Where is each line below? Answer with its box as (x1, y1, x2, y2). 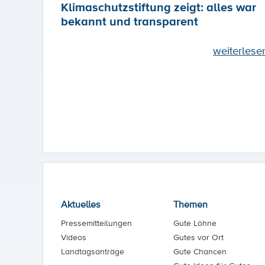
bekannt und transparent (61, 13, 198, 30)
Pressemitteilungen (61, 217, 132, 230)
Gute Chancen (173, 245, 227, 258)
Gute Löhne (173, 217, 216, 230)
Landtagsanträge (61, 245, 124, 258)
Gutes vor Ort (173, 231, 224, 244)
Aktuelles (61, 198, 100, 211)
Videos (61, 231, 86, 244)
